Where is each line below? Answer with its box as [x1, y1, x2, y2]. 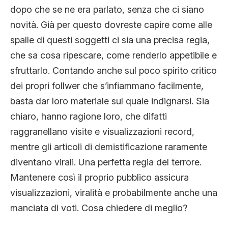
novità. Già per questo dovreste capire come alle [10, 19, 212, 30]
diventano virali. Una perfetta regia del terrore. [10, 156, 202, 167]
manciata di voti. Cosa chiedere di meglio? [10, 202, 187, 213]
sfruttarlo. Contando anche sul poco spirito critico [10, 65, 217, 76]
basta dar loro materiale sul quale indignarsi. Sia [10, 95, 209, 106]
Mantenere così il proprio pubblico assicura [10, 172, 189, 183]
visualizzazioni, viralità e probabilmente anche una [10, 187, 217, 198]
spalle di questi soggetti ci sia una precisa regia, [10, 34, 210, 45]
